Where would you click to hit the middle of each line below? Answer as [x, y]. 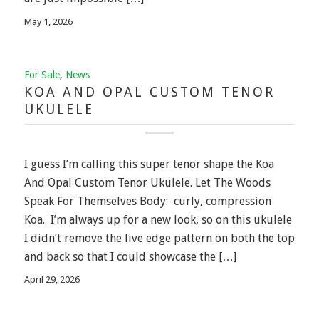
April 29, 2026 [52, 280]
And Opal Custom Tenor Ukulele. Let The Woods [147, 182]
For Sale [42, 74]
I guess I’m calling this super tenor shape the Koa [149, 164]
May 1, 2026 [48, 21]
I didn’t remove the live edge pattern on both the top [159, 238]
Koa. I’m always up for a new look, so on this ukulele [158, 219]
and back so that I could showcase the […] [130, 256]
